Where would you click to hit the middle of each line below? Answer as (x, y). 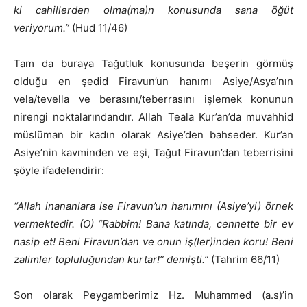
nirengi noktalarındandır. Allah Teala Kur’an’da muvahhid (153, 117)
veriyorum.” (41, 28)
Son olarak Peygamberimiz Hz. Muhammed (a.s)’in (153, 295)
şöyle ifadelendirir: (59, 171)
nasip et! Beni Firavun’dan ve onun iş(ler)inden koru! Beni (153, 242)
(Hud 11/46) (98, 28)
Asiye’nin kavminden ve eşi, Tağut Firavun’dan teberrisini (153, 153)
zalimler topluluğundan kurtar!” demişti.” (111, 260)
